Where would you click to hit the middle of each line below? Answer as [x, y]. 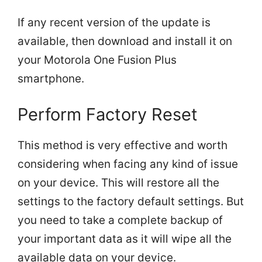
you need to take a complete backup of [120, 220]
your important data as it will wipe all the [125, 239]
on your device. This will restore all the [118, 183]
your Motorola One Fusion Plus [97, 60]
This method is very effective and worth [123, 146]
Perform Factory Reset [108, 115]
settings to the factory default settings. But [131, 202]
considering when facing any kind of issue [128, 164]
